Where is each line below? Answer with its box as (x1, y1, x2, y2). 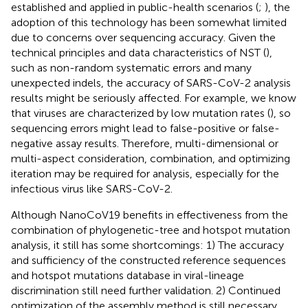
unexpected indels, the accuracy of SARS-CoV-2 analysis (11, 76, 291, 89)
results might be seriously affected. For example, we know (11, 91, 296, 104)
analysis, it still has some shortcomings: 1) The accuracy (11, 238, 284, 252)
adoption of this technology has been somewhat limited (11, 15, 287, 29)
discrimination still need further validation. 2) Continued (11, 283, 280, 297)
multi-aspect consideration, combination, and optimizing (11, 151, 290, 165)
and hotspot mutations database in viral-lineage (11, 268, 244, 282)
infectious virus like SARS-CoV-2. (11, 181, 173, 195)
